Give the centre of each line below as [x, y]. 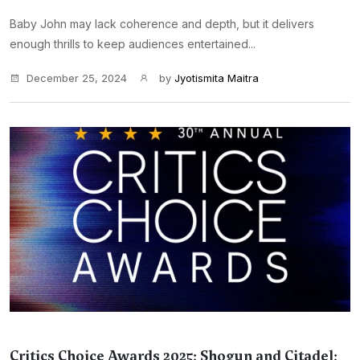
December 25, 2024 [77, 78]
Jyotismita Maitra [217, 78]
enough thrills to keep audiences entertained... [133, 44]
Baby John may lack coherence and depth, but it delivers [162, 24]
